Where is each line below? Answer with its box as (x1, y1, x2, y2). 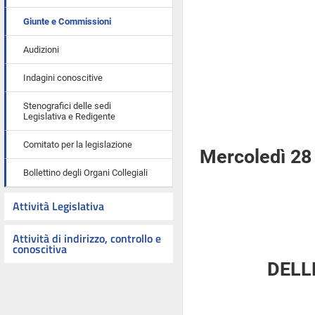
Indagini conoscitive (23, 72, 103, 83)
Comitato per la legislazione (23, 139, 132, 150)
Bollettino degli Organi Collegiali (23, 167, 148, 178)
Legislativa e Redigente (23, 111, 115, 122)
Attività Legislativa (13, 198, 104, 214)
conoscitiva (13, 240, 67, 257)
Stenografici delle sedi (23, 101, 111, 111)
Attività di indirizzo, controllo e (13, 230, 161, 247)
